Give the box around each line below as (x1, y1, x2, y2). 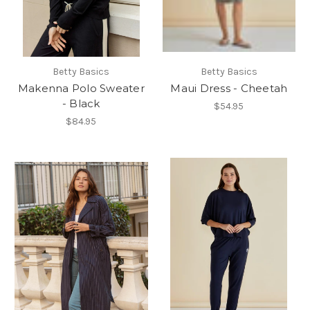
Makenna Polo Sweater (17, 81, 145, 95)
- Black (62, 96, 100, 110)
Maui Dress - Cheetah (170, 81, 288, 95)
